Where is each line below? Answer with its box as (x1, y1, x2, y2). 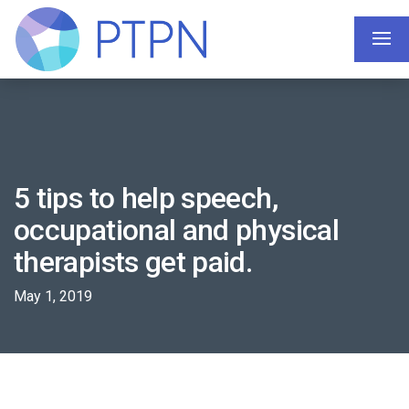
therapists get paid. (14, 245, 253, 279)
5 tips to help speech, (14, 181, 278, 215)
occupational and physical (14, 213, 339, 247)
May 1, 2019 (14, 288, 92, 305)
